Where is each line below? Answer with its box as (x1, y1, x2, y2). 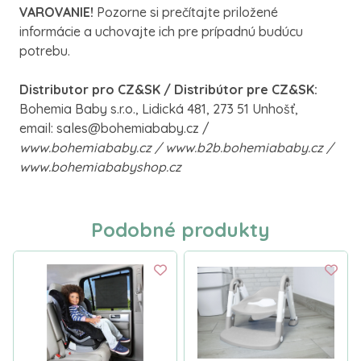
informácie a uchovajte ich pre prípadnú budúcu (19, 23, 303, 39)
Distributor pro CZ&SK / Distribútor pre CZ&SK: (19, 81, 317, 98)
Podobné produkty (91, 218, 270, 242)
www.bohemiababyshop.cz (19, 159, 181, 175)
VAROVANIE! (19, 4, 97, 20)
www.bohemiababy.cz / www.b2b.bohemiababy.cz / (19, 139, 334, 156)
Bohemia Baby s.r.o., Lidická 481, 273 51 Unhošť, (19, 101, 298, 117)
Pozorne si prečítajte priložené (97, 4, 278, 20)
